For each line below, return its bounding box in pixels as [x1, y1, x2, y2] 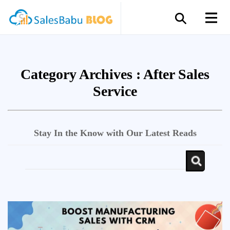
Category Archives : [21, 66, 143, 82]
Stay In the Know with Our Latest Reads [33, 128, 197, 138]
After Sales [143, 66, 209, 82]
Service [93, 83, 137, 99]
